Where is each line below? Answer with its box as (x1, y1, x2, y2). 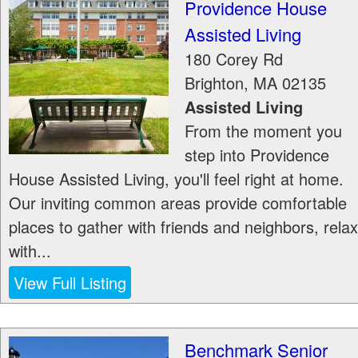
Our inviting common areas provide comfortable (9, 191, 347, 214)
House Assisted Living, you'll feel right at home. (9, 167, 344, 190)
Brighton (185, 71, 244, 94)
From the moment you (185, 119, 342, 142)
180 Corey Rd (185, 47, 283, 70)
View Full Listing (14, 271, 126, 294)
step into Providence (185, 143, 329, 166)
